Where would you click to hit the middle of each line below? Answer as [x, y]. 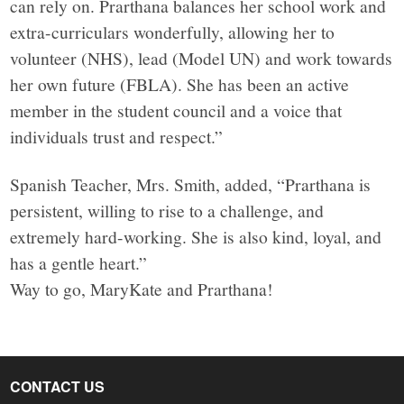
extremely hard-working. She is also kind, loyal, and [196, 236]
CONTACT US [58, 386]
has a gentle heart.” [79, 262]
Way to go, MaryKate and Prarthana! [142, 288]
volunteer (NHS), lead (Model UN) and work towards [202, 57]
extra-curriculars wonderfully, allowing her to [173, 31]
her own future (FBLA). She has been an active [180, 83]
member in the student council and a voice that [176, 110]
